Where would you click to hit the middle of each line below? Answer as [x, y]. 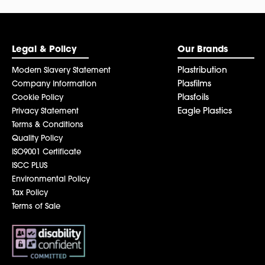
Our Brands [203, 50]
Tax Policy [30, 193]
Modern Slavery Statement [61, 71]
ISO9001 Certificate [46, 153]
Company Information [54, 85]
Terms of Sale [36, 207]
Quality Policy [37, 139]
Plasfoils [193, 98]
